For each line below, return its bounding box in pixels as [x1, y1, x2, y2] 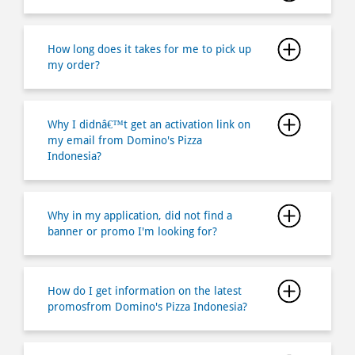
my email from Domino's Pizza [48, 133, 202, 147]
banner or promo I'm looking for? [48, 224, 217, 238]
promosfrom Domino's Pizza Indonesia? [48, 300, 247, 313]
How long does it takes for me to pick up [48, 42, 251, 55]
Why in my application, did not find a [48, 208, 232, 222]
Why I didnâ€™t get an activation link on [48, 117, 250, 131]
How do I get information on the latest [48, 284, 242, 297]
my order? [48, 58, 100, 71]
